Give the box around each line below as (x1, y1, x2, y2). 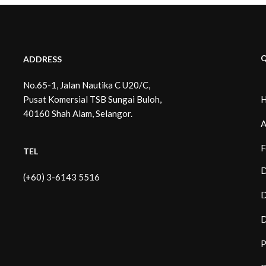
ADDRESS (23, 53, 62, 64)
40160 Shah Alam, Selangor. (23, 107, 132, 119)
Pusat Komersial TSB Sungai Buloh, (23, 93, 161, 104)
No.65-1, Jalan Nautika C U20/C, (23, 79, 150, 90)
